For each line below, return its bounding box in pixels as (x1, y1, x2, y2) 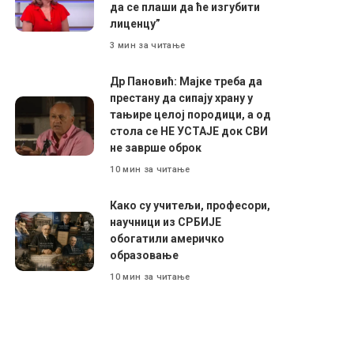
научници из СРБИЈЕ (110, 216, 222, 229)
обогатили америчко (110, 232, 225, 246)
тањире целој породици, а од (110, 108, 272, 122)
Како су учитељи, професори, (110, 199, 271, 213)
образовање (110, 249, 179, 262)
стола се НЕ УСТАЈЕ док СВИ (110, 125, 269, 138)
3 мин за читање (110, 40, 186, 51)
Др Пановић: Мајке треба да (110, 75, 263, 88)
